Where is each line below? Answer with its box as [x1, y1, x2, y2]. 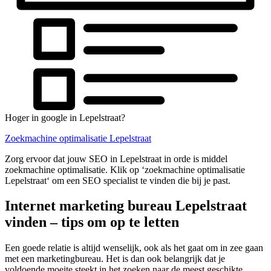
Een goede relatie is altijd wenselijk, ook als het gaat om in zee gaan [5, 243, 263, 253]
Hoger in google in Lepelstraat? [5, 112, 125, 123]
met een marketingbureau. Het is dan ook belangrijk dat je [5, 253, 225, 264]
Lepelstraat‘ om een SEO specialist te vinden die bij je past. [5, 175, 230, 186]
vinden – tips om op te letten [5, 214, 179, 230]
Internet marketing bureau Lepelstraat [5, 198, 247, 214]
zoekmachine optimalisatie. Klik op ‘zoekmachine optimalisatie [5, 164, 245, 175]
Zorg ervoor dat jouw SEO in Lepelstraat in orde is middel [5, 153, 227, 164]
